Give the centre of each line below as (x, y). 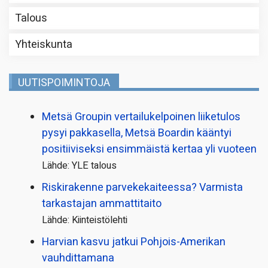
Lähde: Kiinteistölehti (85, 220)
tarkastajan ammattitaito (102, 204)
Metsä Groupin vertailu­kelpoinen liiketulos (141, 117)
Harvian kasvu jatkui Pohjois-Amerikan (134, 242)
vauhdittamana (78, 258)
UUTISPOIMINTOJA (64, 83)
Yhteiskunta (44, 45)
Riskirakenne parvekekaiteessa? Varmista (142, 188)
